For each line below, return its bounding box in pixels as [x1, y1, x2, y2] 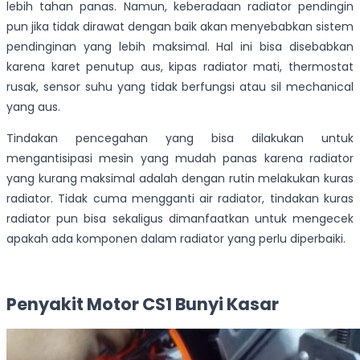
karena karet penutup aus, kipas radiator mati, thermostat [6, 59, 354, 76]
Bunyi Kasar [172, 292, 279, 317]
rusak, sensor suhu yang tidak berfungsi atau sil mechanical [6, 79, 354, 96]
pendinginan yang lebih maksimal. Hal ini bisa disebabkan [6, 39, 354, 55]
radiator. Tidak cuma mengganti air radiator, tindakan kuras [6, 190, 354, 207]
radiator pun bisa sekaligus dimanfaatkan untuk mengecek [6, 211, 354, 227]
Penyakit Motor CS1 [6, 292, 172, 317]
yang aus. [6, 99, 60, 116]
